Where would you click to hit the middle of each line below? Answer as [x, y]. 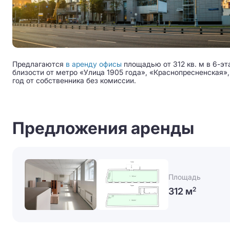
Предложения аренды [103, 128]
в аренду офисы [94, 64]
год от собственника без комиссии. [74, 80]
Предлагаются [39, 64]
